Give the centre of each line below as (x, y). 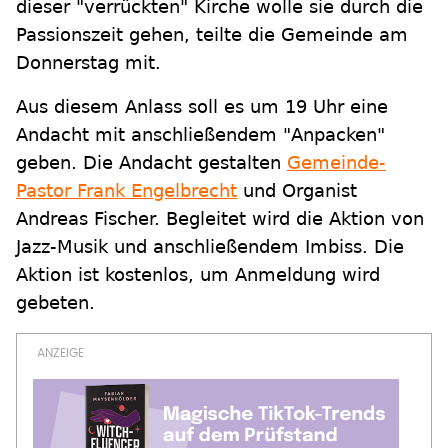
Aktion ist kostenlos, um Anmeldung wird (198, 275)
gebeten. (55, 303)
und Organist (297, 191)
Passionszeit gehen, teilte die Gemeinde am (212, 35)
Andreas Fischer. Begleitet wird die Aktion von (220, 219)
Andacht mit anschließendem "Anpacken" (200, 135)
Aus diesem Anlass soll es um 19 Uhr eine (202, 107)
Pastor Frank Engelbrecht (126, 191)
